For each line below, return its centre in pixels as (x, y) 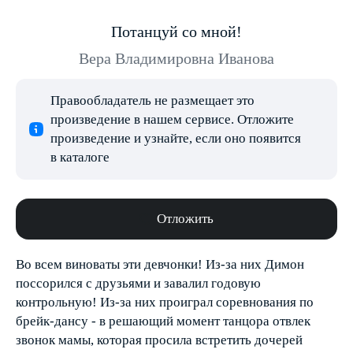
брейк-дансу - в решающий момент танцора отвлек (163, 321)
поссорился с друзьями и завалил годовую (138, 283)
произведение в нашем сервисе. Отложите (172, 119)
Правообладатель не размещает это (152, 100)
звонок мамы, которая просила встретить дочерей (159, 340)
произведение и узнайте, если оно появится (176, 138)
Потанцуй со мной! (176, 32)
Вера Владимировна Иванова (176, 58)
